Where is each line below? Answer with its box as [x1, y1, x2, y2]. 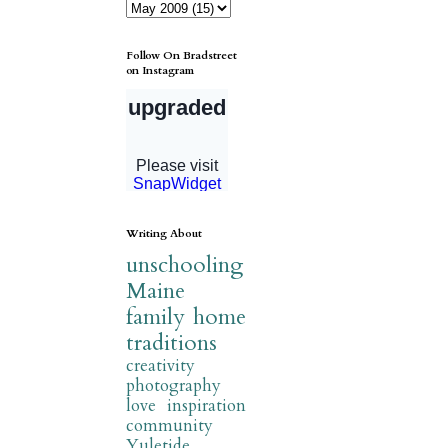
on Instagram [126, 63, 194, 79]
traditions [126, 328, 217, 359]
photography [126, 374, 221, 398]
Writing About [126, 226, 202, 242]
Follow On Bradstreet [126, 48, 237, 64]
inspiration [167, 394, 246, 418]
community [126, 414, 213, 438]
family [126, 302, 185, 333]
